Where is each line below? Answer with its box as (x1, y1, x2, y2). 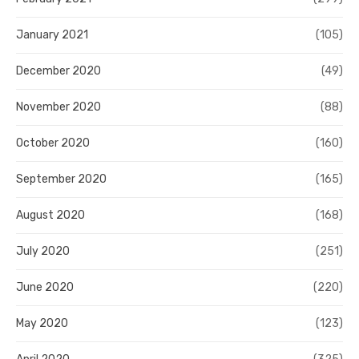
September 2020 (16, 172, 107, 187)
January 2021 (16, 28, 88, 42)
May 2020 (16, 317, 68, 331)
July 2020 (16, 244, 70, 259)
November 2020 (16, 100, 101, 115)
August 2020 (16, 208, 85, 223)
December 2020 (16, 64, 101, 79)
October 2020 (16, 136, 90, 151)
